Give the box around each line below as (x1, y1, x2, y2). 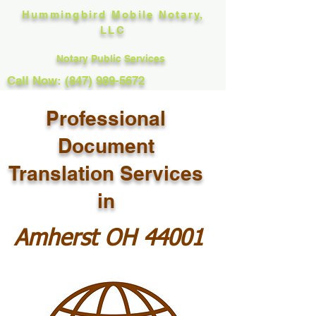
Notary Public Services (56, 53, 168, 64)
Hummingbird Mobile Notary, (21, 8, 205, 20)
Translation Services (8, 162, 203, 185)
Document (57, 134, 154, 157)
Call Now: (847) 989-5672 (7, 73, 145, 87)
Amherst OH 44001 (14, 228, 203, 250)
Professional (46, 107, 166, 130)
